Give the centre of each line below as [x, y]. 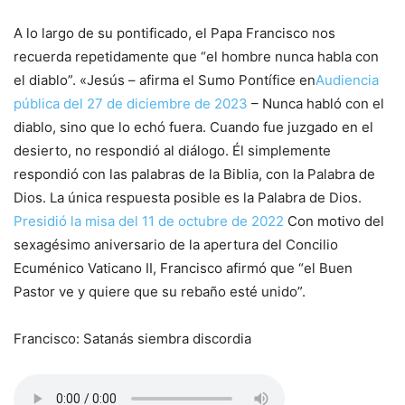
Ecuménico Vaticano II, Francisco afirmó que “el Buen [183, 268]
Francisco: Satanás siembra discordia [132, 339]
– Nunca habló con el [316, 104]
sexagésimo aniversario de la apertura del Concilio [176, 245]
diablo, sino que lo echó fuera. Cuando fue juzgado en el [193, 127]
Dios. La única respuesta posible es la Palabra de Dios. [188, 198]
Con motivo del [334, 221]
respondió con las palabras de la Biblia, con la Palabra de [194, 174]
